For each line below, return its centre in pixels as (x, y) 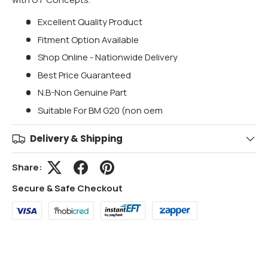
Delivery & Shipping (76, 138)
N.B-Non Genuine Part (82, 93)
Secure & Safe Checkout (67, 188)
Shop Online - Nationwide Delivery (107, 57)
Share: (27, 167)
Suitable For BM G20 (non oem (100, 110)
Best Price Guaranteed (84, 75)
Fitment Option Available (88, 39)
